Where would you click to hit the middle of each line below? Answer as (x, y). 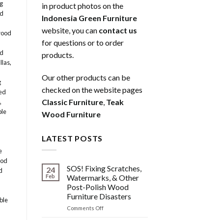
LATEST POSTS (72, 138)
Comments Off (85, 208)
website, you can (70, 30)
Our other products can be (86, 77)
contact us (118, 30)
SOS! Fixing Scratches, (104, 168)
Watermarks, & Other (103, 178)
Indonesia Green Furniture (89, 18)
